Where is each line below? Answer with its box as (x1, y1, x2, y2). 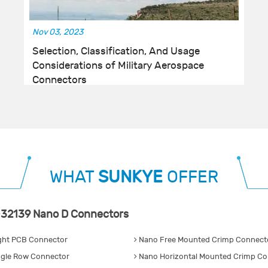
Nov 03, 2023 (32, 27, 84, 38)
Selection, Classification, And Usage (32, 45, 200, 58)
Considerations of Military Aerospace (32, 60, 205, 72)
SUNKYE (98, 167, 163, 188)
